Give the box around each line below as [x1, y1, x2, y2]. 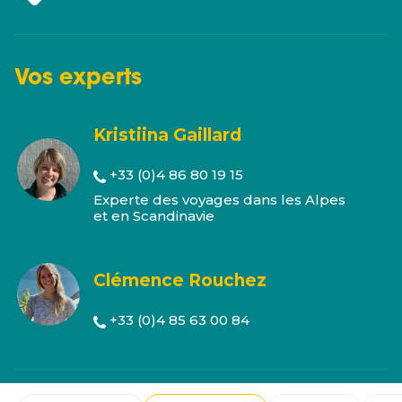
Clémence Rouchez [93, 270, 267, 291]
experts [59, 68, 142, 90]
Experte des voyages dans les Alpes [93, 191, 345, 208]
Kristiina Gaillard [93, 125, 241, 145]
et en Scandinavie [93, 207, 214, 224]
